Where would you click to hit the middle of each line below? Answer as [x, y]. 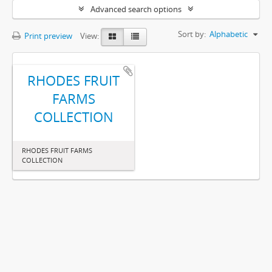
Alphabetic [229, 34]
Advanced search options [136, 9]
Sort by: [192, 34]
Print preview [47, 36]
